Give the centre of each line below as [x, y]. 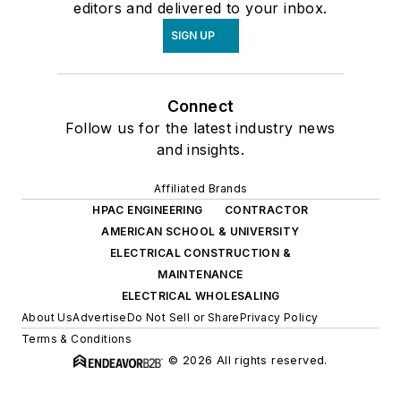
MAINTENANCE [200, 275]
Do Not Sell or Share [183, 318]
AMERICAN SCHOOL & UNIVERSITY [200, 232]
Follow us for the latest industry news [200, 128]
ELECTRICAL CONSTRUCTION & [200, 253]
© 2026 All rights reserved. [248, 361]
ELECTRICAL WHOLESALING [200, 296]
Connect [200, 107]
